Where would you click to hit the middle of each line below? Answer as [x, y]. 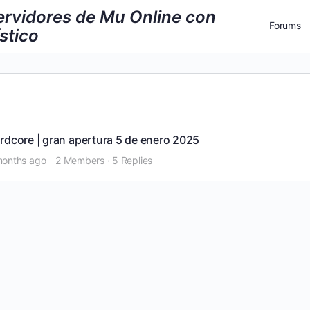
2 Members [80, 160]
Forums [285, 25]
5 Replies [133, 160]
